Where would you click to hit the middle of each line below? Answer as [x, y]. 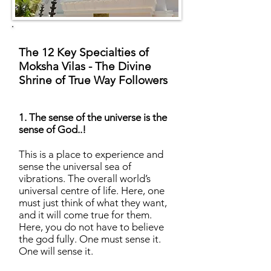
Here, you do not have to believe [91, 227]
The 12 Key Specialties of [84, 52]
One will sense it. [56, 251]
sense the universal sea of [75, 166]
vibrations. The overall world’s [85, 178]
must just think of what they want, [93, 203]
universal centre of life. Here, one [92, 191]
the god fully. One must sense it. [90, 239]
